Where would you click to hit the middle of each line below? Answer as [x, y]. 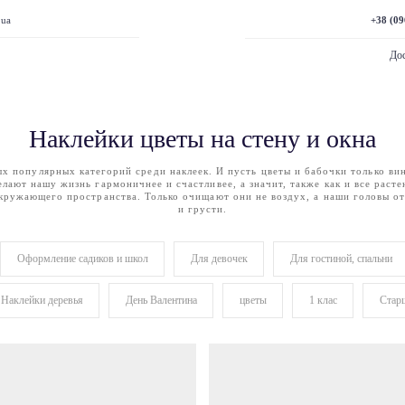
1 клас [323, 300]
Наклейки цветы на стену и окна [202, 138]
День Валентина [161, 300]
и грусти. [202, 209]
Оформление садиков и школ [82, 259]
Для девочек [219, 259]
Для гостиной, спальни [341, 259]
